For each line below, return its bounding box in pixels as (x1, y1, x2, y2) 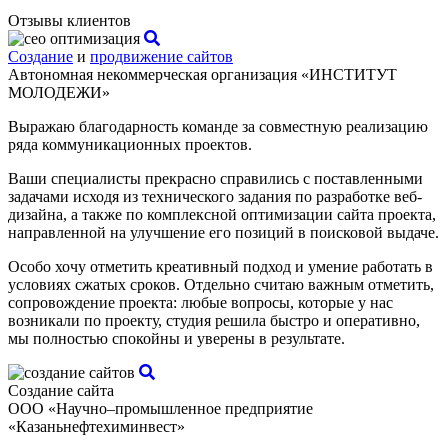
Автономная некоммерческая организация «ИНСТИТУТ (8, 65, 397, 83)
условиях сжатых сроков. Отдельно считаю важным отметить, (8, 275, 434, 293)
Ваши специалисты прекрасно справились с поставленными (8, 169, 423, 187)
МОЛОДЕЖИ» (8, 83, 110, 101)
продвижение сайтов (90, 47, 233, 65)
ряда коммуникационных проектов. (8, 135, 252, 153)
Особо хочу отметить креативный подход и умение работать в (8, 257, 433, 275)
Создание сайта (8, 381, 114, 399)
